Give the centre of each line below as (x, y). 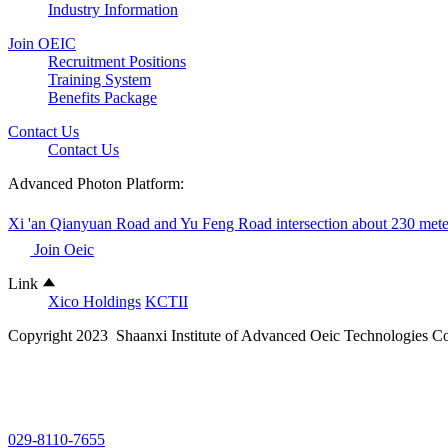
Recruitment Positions (117, 62)
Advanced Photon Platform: (96, 184)
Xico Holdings (94, 302)
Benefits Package (102, 98)
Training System (99, 80)
